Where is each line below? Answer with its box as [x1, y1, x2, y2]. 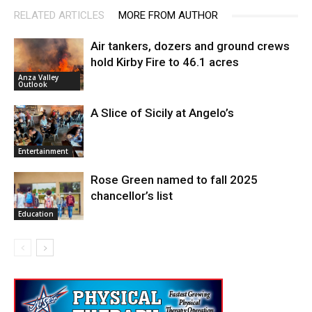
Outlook [18, 79, 47, 90]
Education [18, 209, 54, 219]
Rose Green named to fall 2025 [91, 173, 258, 187]
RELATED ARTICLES [14, 9, 104, 22]
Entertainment [18, 146, 68, 157]
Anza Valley [18, 72, 58, 83]
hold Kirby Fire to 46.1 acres [91, 55, 239, 70]
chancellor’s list [91, 189, 173, 203]
